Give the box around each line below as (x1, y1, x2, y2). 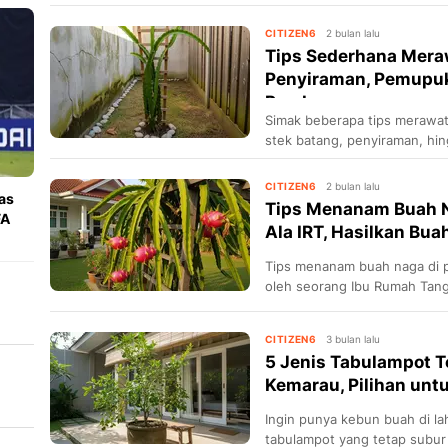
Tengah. (265, 298, 315, 315)
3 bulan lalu (326, 333, 381, 346)
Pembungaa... (265, 92, 381, 113)
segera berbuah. (265, 151, 368, 168)
